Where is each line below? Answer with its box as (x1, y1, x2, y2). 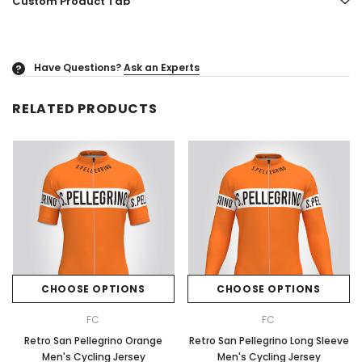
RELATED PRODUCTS (12, 99, 158, 118)
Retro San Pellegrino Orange (24, 333, 162, 347)
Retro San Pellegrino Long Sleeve (188, 333, 349, 347)
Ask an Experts (124, 60, 200, 74)
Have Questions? (34, 60, 121, 74)
